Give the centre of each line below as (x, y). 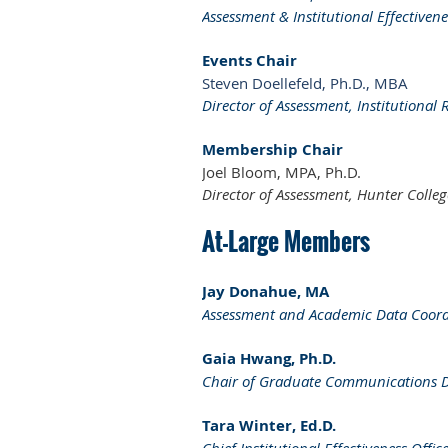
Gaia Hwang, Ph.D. (269, 359)
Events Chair (249, 60)
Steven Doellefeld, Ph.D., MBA (305, 82)
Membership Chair (272, 149)
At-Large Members (286, 241)
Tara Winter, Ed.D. (269, 426)
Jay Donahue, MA (265, 292)
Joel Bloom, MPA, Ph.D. (281, 171)
